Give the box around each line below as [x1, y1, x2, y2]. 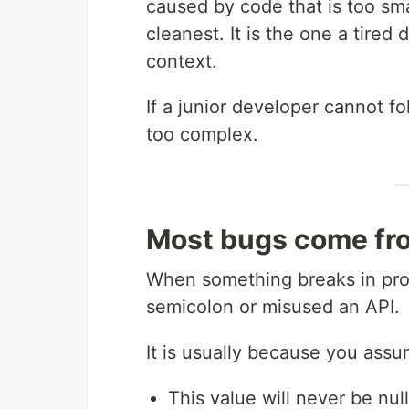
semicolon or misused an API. [146, 296, 400, 319]
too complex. [146, 123, 258, 146]
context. [146, 50, 217, 73]
